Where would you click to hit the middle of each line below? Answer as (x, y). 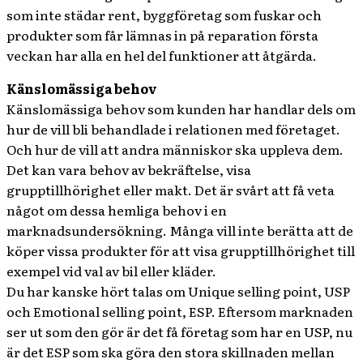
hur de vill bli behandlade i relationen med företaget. (173, 129)
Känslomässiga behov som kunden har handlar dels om (181, 109)
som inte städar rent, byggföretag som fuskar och (164, 15)
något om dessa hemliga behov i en (117, 210)
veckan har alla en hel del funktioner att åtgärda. (162, 55)
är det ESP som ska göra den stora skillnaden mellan (171, 352)
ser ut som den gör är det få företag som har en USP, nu (179, 331)
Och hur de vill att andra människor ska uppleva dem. (175, 149)
